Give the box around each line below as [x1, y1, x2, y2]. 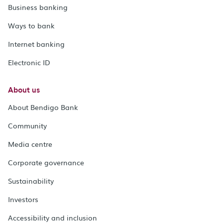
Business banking [8, 1, 68, 12]
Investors [8, 194, 38, 204]
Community [8, 120, 47, 130]
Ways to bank [8, 20, 55, 30]
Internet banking [8, 38, 65, 49]
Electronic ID [8, 57, 50, 67]
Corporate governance [8, 157, 84, 167]
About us [8, 84, 40, 95]
